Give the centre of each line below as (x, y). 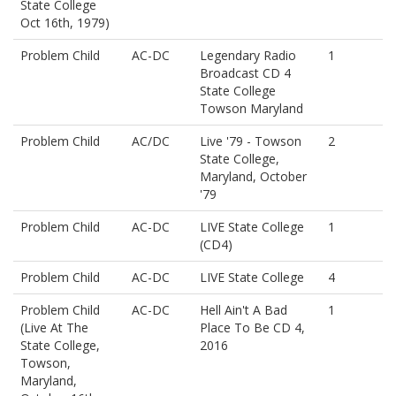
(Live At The (54, 327)
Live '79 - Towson (251, 141)
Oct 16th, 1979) (65, 22)
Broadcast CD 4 (245, 72)
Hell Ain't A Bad (244, 309)
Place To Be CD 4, (252, 327)
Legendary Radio (248, 55)
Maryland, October (253, 176)
